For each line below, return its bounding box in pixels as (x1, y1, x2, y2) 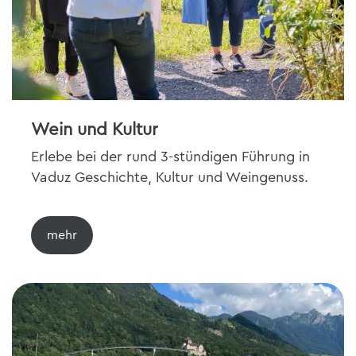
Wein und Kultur (31, 121, 158, 138)
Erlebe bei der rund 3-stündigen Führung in (31, 149, 310, 164)
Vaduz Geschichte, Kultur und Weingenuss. (31, 170, 308, 184)
